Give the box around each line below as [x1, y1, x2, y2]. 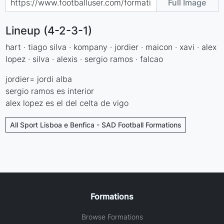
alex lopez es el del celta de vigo [5, 97, 129, 108]
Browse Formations [81, 212, 143, 221]
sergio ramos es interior [5, 85, 94, 96]
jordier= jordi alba [5, 73, 72, 84]
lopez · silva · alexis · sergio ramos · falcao [5, 53, 163, 64]
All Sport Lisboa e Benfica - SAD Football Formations [10, 120, 182, 129]
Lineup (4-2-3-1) [5, 23, 92, 37]
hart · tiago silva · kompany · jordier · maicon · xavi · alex [5, 41, 217, 52]
